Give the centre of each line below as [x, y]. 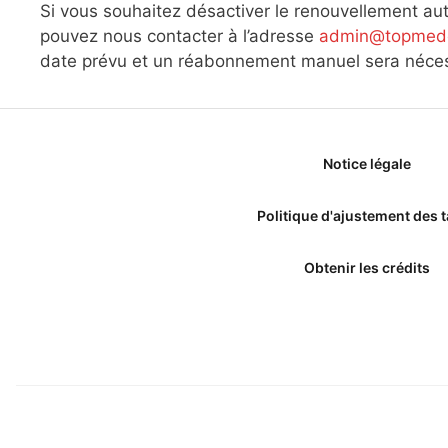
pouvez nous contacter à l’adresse [179, 36]
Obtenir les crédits [366, 267]
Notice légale [366, 163]
